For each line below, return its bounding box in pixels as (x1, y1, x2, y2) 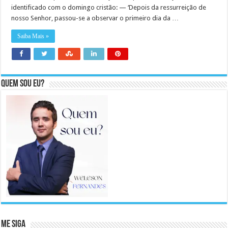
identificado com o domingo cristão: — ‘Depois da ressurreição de (11, 4, 207, 12)
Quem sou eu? (1, 79, 45, 90)
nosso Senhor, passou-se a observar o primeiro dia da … (11, 14, 179, 22)
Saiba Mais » (17, 33, 49, 40)
